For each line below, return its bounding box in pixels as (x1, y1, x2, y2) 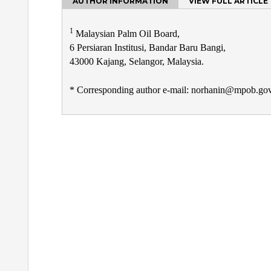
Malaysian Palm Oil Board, (73, 28, 180, 39)
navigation (61, 152, 145, 171)
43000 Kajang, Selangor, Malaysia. (70, 56, 204, 67)
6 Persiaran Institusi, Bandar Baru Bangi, (70, 42, 226, 53)
